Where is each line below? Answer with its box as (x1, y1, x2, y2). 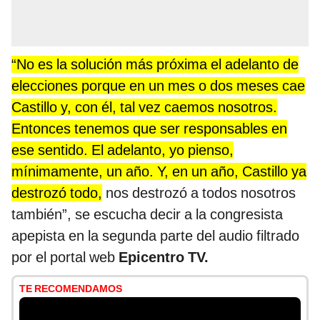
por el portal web (11, 249, 119, 266)
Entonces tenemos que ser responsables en (11, 120, 287, 138)
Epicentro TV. (119, 249, 209, 266)
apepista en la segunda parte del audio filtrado (11, 227, 299, 245)
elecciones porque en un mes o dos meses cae (11, 77, 305, 95)
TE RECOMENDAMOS (19, 283, 122, 295)
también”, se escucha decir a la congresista (11, 206, 283, 224)
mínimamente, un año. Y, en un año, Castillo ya (11, 163, 306, 181)
